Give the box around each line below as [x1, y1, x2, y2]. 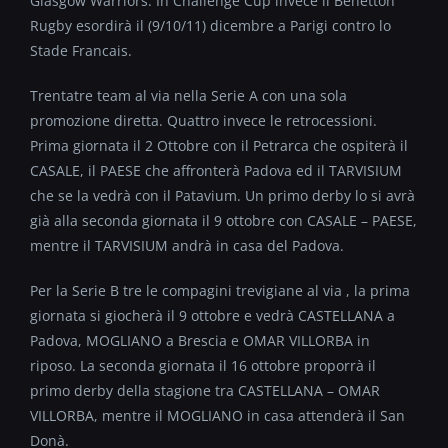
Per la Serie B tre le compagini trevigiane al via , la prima [30, 281, 410, 300]
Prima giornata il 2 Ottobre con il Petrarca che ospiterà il [30, 136, 408, 155]
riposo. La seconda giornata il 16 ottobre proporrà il [30, 356, 376, 375]
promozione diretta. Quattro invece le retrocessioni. [30, 111, 377, 130]
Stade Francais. [30, 41, 132, 60]
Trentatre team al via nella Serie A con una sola [30, 86, 347, 105]
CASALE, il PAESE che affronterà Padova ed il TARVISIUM [30, 161, 402, 180]
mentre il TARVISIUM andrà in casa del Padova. [30, 236, 344, 255]
